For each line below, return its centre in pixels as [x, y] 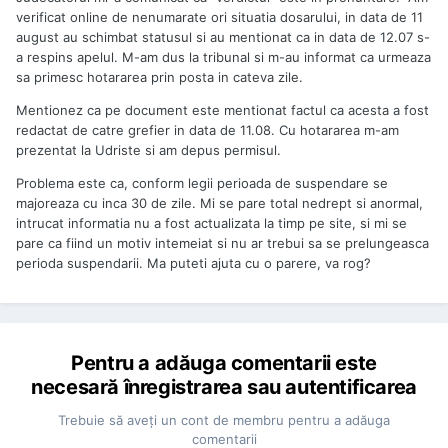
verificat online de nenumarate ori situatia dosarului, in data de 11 [219, 16]
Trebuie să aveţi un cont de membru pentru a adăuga [224, 419]
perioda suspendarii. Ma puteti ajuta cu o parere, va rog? [193, 262]
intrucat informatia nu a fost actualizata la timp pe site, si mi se [211, 222]
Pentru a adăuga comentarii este [224, 362]
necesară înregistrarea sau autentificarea [224, 386]
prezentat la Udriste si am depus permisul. [150, 149]
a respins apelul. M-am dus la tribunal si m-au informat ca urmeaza [223, 56]
